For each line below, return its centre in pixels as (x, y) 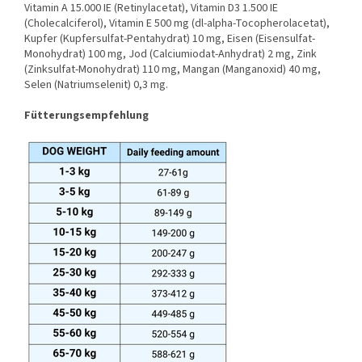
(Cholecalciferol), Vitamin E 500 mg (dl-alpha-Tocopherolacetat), (177, 24)
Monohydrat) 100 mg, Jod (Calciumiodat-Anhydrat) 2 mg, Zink (170, 55)
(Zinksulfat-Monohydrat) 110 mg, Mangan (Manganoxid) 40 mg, (173, 70)
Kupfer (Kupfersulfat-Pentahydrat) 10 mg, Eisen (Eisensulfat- (170, 39)
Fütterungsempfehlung (86, 116)
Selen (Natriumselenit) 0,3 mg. (96, 85)
